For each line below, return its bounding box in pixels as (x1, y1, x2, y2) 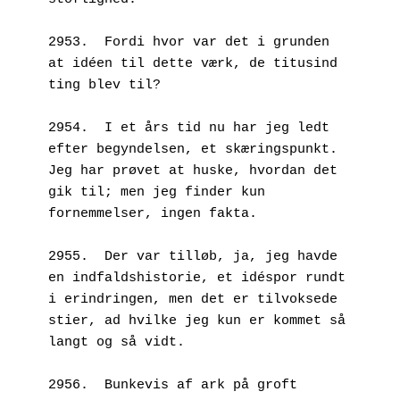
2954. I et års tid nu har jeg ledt (48, 120, 329, 136)
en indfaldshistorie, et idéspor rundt (48, 270, 346, 286)
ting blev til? (48, 77, 161, 93)
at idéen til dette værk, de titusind (48, 55, 337, 71)
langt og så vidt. (48, 334, 185, 350)
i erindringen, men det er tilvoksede (48, 291, 337, 307)
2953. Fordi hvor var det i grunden (48, 34, 329, 50)
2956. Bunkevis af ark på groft (48, 377, 297, 393)
